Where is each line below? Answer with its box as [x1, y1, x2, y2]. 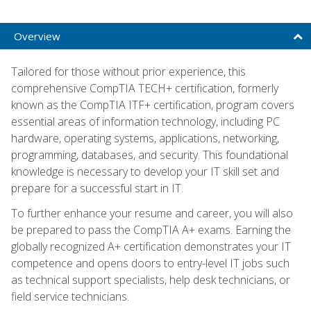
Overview [14, 28, 60, 43]
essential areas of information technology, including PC [11, 113, 280, 129]
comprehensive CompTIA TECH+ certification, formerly [11, 80, 278, 96]
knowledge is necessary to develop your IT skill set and [11, 163, 279, 179]
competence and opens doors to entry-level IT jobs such [11, 255, 289, 271]
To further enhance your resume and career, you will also [11, 205, 293, 221]
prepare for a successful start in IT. [11, 180, 183, 196]
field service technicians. [11, 288, 129, 304]
